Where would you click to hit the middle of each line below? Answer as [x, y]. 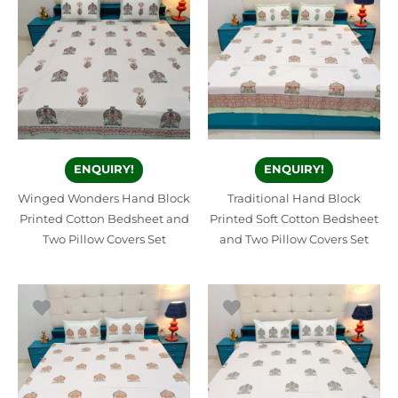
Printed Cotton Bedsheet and [104, 219]
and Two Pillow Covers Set [294, 240]
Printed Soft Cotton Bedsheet [294, 219]
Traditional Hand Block [294, 199]
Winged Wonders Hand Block [104, 199]
